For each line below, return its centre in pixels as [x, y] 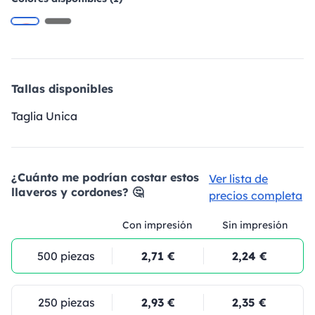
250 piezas [66, 302]
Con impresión [157, 225]
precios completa [256, 195]
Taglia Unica [44, 116]
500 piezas [66, 256]
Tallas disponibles [62, 89]
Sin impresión [255, 225]
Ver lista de [238, 179]
